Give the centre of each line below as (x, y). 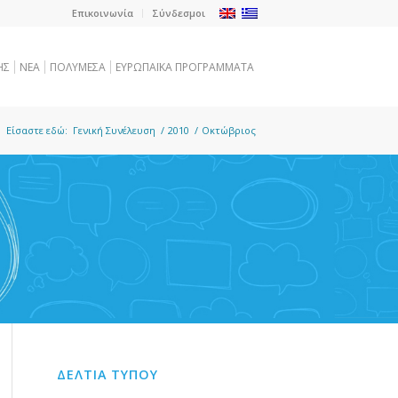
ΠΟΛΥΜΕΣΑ (78, 67)
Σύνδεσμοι (179, 13)
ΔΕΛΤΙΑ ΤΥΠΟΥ (107, 374)
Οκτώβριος (229, 130)
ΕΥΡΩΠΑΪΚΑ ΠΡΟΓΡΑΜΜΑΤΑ (185, 67)
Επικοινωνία (103, 13)
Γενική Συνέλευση (114, 130)
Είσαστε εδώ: (37, 130)
